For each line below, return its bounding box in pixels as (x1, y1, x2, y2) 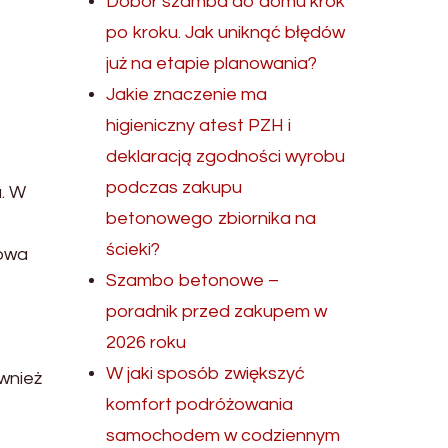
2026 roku (106, 333, 187, 352)
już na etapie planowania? (106, 54, 318, 73)
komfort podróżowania (106, 395, 294, 414)
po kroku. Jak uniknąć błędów (106, 23, 346, 42)
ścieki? (106, 240, 161, 259)
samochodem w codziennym (106, 426, 341, 445)
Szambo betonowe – (106, 271, 280, 290)
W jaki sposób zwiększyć (106, 364, 306, 383)
